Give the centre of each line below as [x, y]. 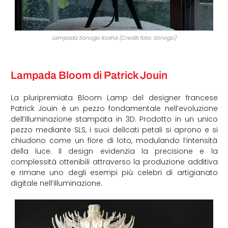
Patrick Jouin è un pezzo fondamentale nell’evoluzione [114, 108]
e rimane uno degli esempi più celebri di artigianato [114, 172]
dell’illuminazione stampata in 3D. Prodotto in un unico [114, 119]
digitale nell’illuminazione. [56, 183]
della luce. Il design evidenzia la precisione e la [114, 151]
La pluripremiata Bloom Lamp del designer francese [114, 97]
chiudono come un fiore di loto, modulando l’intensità [114, 140]
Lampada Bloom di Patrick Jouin [89, 76]
